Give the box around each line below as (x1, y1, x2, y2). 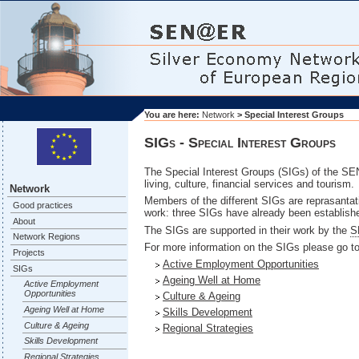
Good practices (12, 200, 73, 210)
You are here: (144, 110, 202, 120)
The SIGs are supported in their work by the (144, 224, 350, 236)
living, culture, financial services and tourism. (144, 177, 354, 190)
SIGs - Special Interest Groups (144, 135, 336, 151)
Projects (12, 247, 45, 257)
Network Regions (12, 232, 80, 242)
